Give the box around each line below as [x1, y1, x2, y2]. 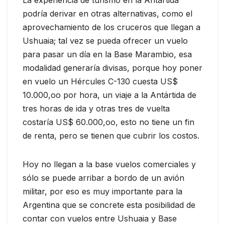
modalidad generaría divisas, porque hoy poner [23, 62, 202, 73]
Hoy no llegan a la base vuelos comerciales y [23, 159, 196, 169]
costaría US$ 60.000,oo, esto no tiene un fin [23, 117, 194, 127]
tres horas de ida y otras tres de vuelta [23, 103, 170, 114]
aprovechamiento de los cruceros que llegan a [23, 22, 200, 32]
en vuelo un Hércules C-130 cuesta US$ [23, 76, 178, 86]
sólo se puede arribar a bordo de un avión [23, 172, 184, 183]
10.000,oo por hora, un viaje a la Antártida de [23, 89, 196, 100]
